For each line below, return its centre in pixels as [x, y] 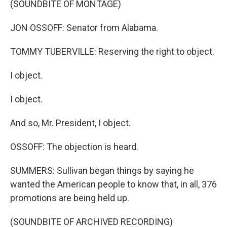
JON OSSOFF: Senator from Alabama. [84, 28]
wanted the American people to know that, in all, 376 [113, 184]
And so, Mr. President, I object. [70, 123]
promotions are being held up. [70, 198]
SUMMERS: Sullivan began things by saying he [102, 171]
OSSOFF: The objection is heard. [74, 147]
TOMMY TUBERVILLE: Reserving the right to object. [112, 51]
